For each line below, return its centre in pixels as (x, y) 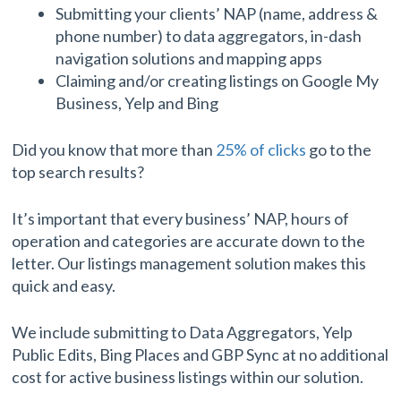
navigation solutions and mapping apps (189, 59)
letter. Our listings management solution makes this (189, 264)
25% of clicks (261, 150)
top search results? (78, 172)
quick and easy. (64, 286)
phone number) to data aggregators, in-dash (209, 36)
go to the (339, 150)
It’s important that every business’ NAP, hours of (181, 219)
